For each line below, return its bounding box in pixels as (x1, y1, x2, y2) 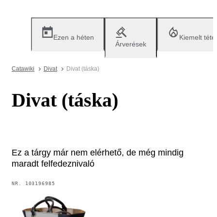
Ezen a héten (53, 33, 94, 41)
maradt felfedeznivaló (12, 158, 94, 169)
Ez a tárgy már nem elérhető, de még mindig (12, 147, 184, 157)
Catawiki (12, 65, 34, 72)
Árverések (115, 40, 146, 48)
